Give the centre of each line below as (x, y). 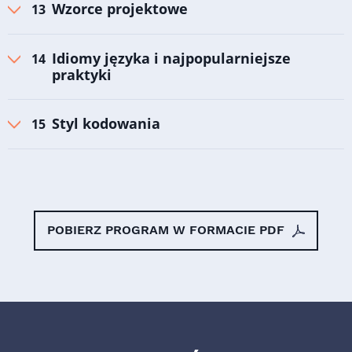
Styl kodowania (106, 124)
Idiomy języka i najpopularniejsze (171, 59)
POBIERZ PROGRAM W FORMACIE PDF (168, 230)
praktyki (82, 75)
